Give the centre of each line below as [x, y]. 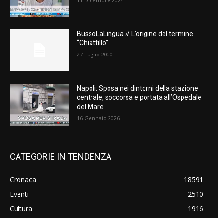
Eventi [19, 194]
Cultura [21, 208]
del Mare [91, 107]
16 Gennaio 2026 [99, 118]
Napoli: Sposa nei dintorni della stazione [138, 88]
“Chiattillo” [93, 43]
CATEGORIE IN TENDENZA [61, 156]
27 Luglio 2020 [95, 54]
